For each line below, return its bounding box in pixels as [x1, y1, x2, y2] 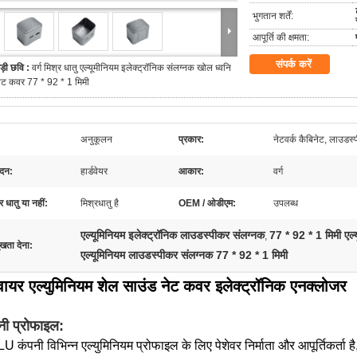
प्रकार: [178, 134, 204, 145]
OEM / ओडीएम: [178, 198, 236, 209]
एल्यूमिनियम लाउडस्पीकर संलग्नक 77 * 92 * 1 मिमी [80, 249, 288, 261]
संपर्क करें [276, 58, 312, 70]
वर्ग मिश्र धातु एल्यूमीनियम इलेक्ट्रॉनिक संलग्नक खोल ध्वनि [32, 62, 231, 73]
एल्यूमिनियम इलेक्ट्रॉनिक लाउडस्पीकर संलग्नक [80, 229, 265, 241]
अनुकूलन [80, 134, 112, 145]
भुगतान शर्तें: [253, 10, 293, 22]
